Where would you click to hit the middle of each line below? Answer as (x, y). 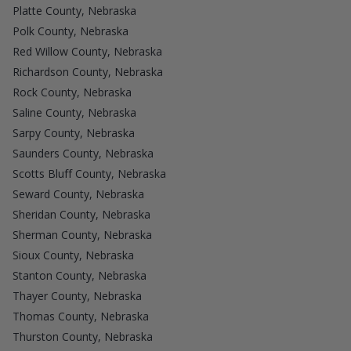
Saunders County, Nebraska (83, 153)
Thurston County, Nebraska (83, 336)
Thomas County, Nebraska (81, 316)
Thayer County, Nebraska (77, 295)
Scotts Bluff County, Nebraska (89, 173)
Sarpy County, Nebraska (74, 132)
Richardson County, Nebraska (88, 71)
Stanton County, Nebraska (80, 275)
